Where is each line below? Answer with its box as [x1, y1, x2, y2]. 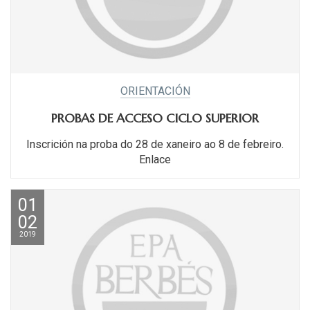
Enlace [139, 153, 171, 167]
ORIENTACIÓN [120, 84, 190, 98]
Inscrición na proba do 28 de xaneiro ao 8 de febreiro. [26, 138, 284, 152]
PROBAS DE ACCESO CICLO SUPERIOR [51, 110, 259, 127]
